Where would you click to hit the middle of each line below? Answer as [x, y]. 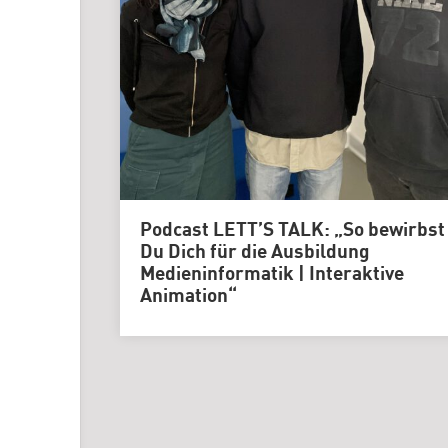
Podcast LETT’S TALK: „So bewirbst [292, 230]
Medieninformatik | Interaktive [272, 274]
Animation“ [188, 296]
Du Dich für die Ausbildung [255, 252]
